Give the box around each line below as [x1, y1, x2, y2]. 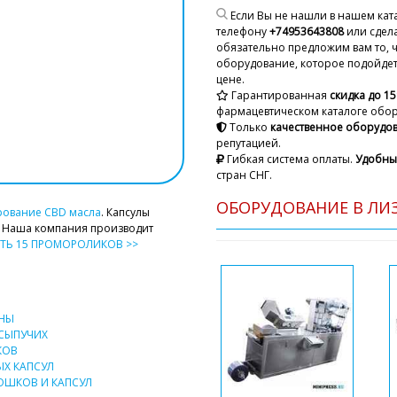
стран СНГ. [216, 167, 272, 183]
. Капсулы [101, 204, 150, 220]
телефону [216, 24, 269, 40]
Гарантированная [229, 88, 330, 104]
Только [227, 120, 268, 136]
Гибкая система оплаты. [224, 152, 355, 167]
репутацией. [216, 136, 281, 152]
